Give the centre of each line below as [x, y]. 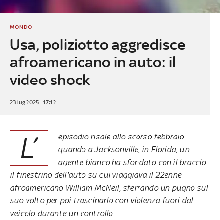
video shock [50, 80]
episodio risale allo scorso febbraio [121, 136]
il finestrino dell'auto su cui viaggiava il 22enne [96, 175]
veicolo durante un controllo [61, 213]
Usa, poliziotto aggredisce [98, 44]
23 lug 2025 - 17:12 [33, 102]
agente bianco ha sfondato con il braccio [132, 162]
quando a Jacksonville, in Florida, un [124, 149]
